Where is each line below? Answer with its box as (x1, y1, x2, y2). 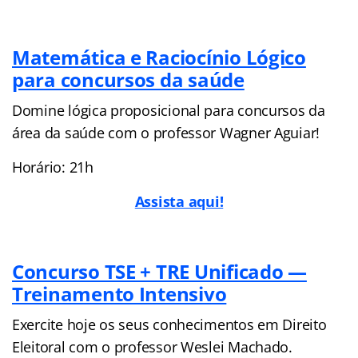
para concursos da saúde (12, 66, 245, 93)
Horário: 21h (12, 157, 93, 177)
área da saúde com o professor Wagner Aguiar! (12, 122, 320, 142)
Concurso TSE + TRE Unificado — (12, 257, 307, 284)
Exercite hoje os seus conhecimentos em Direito (12, 314, 327, 334)
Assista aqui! (134, 191, 224, 211)
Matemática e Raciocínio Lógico (12, 43, 306, 70)
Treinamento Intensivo (12, 280, 227, 307)
